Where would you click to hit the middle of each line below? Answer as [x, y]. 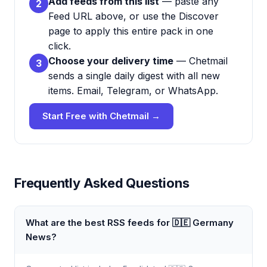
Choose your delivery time [111, 61]
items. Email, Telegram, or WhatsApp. [133, 91]
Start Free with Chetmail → [101, 116]
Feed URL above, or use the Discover [133, 16]
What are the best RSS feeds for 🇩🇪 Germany [130, 223]
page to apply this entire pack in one [131, 31]
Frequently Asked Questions [102, 183]
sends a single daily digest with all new [134, 76]
